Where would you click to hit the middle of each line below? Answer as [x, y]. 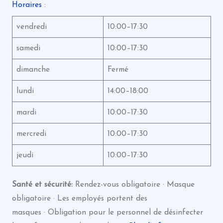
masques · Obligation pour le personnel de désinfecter [107, 212]
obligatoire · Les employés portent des [79, 198]
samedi [28, 48]
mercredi [31, 134]
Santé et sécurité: [43, 184]
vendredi [31, 27]
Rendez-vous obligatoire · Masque [135, 184]
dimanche [33, 69]
